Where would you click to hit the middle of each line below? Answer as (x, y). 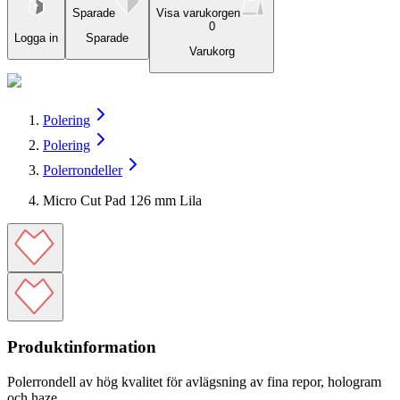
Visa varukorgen (198, 13)
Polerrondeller (83, 170)
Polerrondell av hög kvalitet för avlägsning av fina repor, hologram (194, 382)
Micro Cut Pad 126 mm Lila (122, 200)
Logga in (36, 38)
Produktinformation (82, 347)
